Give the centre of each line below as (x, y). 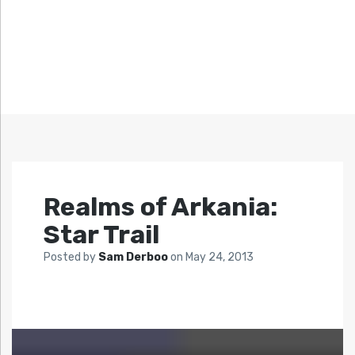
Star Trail (101, 235)
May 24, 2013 (219, 258)
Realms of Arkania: (160, 207)
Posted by (71, 258)
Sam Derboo (134, 258)
